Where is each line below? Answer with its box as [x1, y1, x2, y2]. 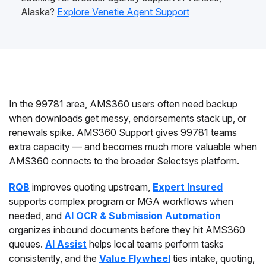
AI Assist [45, 238, 87, 250]
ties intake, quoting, [170, 252, 255, 264]
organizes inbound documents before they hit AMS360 [9, 224, 245, 236]
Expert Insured [153, 181, 223, 193]
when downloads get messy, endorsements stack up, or [9, 112, 246, 124]
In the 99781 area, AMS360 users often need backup [9, 98, 237, 110]
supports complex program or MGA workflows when [9, 195, 233, 207]
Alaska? [21, 6, 57, 18]
